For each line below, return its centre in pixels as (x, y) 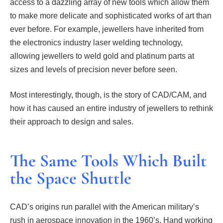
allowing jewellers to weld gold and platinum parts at (102, 56)
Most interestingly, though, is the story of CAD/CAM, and (108, 95)
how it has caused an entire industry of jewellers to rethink (111, 109)
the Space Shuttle (71, 178)
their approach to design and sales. (72, 122)
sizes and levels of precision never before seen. (94, 69)
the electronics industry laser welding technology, (96, 42)
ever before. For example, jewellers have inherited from (107, 29)
